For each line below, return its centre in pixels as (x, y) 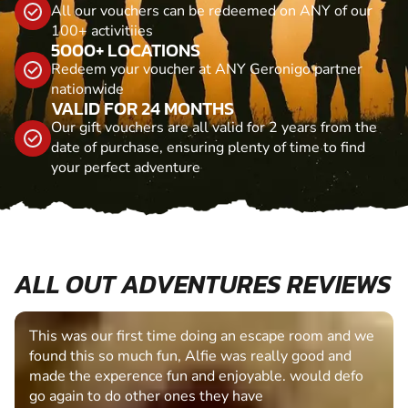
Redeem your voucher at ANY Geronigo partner (207, 69)
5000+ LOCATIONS (126, 50)
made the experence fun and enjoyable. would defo (196, 377)
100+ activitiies (102, 31)
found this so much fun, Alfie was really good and (190, 357)
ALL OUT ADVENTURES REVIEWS (203, 285)
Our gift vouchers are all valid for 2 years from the (214, 127)
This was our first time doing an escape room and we (202, 337)
